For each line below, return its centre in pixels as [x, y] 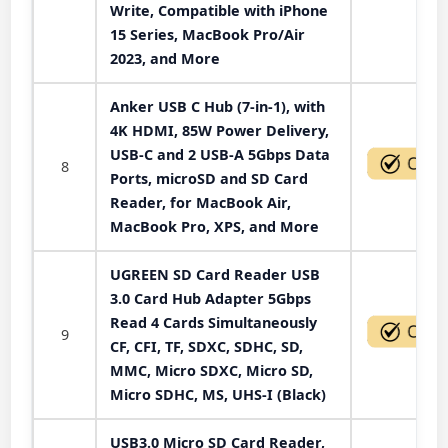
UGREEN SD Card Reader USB [215, 274]
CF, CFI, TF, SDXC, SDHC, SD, [206, 346]
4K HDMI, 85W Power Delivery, [219, 130]
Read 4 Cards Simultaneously [213, 322]
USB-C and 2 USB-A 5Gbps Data [220, 154]
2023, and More [165, 58]
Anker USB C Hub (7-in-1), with [217, 106]
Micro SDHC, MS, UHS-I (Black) [218, 394]
